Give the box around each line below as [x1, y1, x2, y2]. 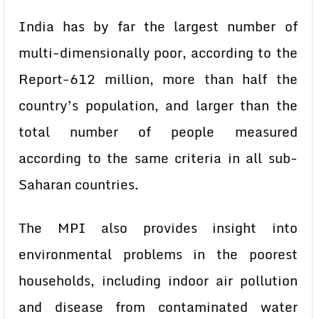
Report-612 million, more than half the [19, 68, 298, 90]
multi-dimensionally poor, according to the [19, 42, 298, 63]
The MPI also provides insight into [19, 217, 298, 239]
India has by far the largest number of [19, 16, 298, 37]
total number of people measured [19, 121, 298, 142]
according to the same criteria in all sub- [19, 147, 298, 169]
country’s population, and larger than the [19, 95, 298, 116]
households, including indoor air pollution [19, 270, 298, 291]
